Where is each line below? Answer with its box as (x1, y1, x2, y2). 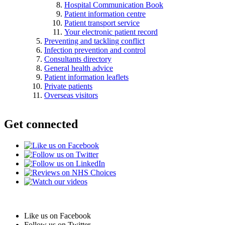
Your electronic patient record (64, 27, 158, 36)
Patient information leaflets (44, 72, 129, 81)
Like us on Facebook (24, 211, 91, 220)
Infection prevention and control (44, 45, 146, 54)
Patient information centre (64, 9, 146, 18)
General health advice (44, 63, 113, 72)
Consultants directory (44, 54, 111, 63)
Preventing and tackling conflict (44, 36, 145, 45)
